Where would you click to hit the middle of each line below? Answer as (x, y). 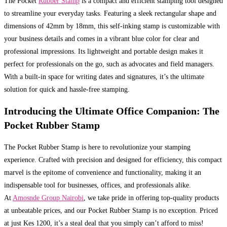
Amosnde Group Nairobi (48, 198)
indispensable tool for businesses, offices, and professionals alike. (98, 185)
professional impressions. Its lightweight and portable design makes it (104, 51)
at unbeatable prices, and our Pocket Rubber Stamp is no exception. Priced (111, 211)
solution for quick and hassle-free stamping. (67, 89)
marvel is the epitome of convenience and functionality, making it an (103, 173)
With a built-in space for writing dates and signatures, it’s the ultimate (104, 77)
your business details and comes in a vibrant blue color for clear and (102, 39)
